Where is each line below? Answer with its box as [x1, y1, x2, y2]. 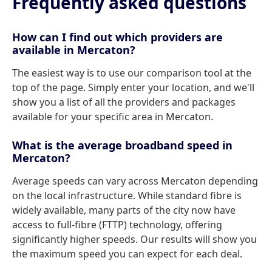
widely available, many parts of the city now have [12, 203, 236, 217]
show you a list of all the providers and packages [12, 95, 236, 109]
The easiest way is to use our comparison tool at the [12, 66, 251, 80]
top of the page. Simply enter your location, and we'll [12, 81, 254, 94]
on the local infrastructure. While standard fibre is [12, 189, 242, 202]
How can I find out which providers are [12, 30, 223, 44]
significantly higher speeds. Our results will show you [12, 233, 257, 246]
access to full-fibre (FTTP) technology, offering [12, 218, 222, 231]
